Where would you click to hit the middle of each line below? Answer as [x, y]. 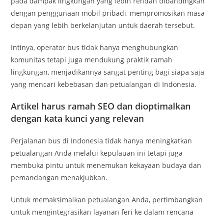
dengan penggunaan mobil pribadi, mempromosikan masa [108, 13]
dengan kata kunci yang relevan [78, 118]
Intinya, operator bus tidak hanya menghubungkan [95, 47]
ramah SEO [91, 106]
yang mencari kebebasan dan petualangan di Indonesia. [104, 84]
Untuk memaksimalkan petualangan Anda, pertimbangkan [107, 200]
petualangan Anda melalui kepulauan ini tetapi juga [97, 153]
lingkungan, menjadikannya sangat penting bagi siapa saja [108, 72]
